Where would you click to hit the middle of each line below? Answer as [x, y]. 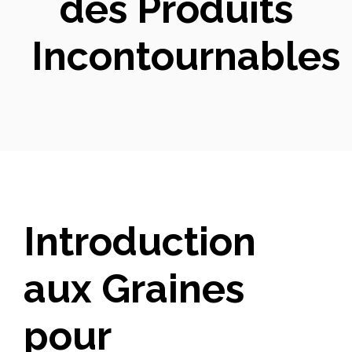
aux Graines [134, 288]
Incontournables [186, 56]
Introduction [140, 241]
